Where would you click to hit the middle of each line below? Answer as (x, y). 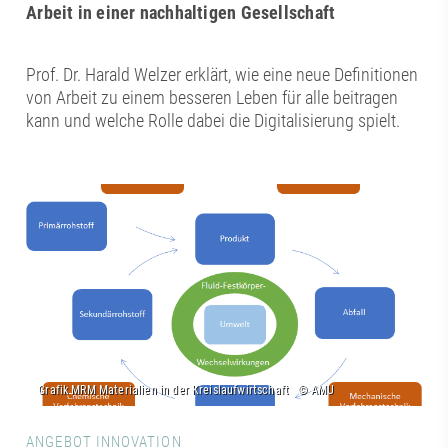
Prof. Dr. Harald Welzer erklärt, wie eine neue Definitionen (222, 74)
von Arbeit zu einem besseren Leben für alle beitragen (212, 97)
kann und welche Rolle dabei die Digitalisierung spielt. (213, 120)
